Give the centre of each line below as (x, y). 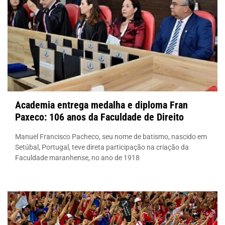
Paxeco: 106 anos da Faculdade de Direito (99, 117)
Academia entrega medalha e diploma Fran (101, 105)
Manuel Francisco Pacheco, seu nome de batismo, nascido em (111, 136)
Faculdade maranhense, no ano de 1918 (77, 157)
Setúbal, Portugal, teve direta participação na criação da (102, 147)
